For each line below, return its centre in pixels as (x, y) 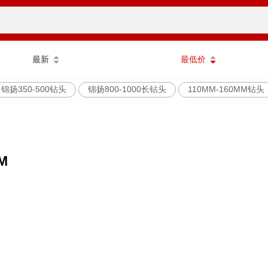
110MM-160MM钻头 (226, 89)
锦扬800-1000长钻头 (127, 89)
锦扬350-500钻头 (34, 89)
